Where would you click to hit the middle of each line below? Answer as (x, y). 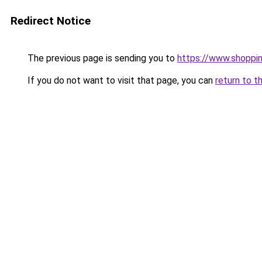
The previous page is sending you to (101, 58)
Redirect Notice (51, 21)
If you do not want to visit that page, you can (120, 80)
